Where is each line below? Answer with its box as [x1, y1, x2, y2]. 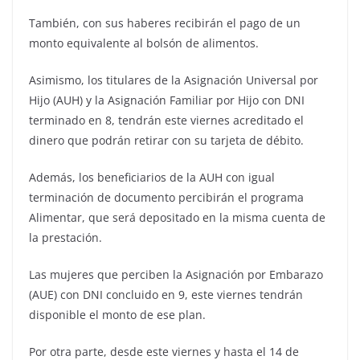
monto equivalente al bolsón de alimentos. [29, 35, 259, 51]
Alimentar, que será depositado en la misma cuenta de [29, 210, 325, 226]
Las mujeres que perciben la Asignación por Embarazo [29, 267, 323, 283]
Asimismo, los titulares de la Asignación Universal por [29, 72, 318, 88]
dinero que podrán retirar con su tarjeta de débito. [29, 133, 304, 149]
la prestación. [29, 230, 102, 246]
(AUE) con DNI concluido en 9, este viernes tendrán [29, 287, 303, 303]
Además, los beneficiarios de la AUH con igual [29, 170, 275, 186]
